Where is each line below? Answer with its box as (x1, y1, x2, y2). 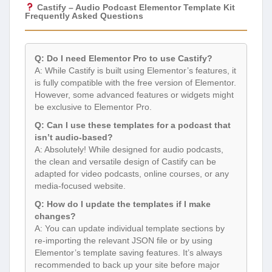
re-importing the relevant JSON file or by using (35, 236, 212, 246)
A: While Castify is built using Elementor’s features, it (35, 66, 236, 76)
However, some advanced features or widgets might (35, 90, 234, 100)
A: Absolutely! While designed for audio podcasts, (35, 144, 223, 155)
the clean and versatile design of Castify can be (35, 157, 216, 167)
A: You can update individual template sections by (35, 223, 225, 234)
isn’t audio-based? (35, 132, 113, 143)
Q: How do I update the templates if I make (35, 199, 211, 209)
